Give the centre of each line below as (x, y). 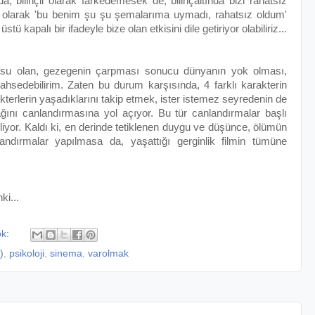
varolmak (108, 254)
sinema (66, 254)
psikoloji (27, 254)
